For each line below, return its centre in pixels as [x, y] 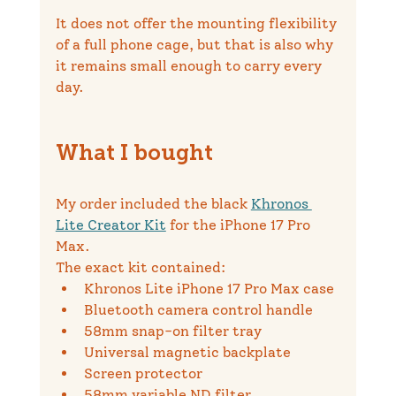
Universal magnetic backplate [187, 353]
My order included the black [153, 204]
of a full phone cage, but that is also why [196, 45]
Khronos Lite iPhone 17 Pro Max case [209, 289]
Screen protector [143, 374]
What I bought [134, 155]
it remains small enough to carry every [190, 66]
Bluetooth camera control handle [198, 310]
